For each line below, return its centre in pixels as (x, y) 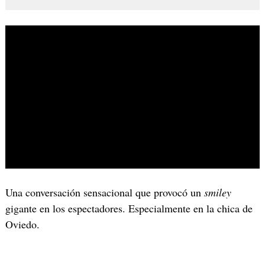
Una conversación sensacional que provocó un (104, 192)
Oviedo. (22, 224)
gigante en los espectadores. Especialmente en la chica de (129, 208)
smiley (217, 192)
